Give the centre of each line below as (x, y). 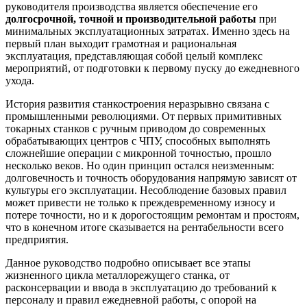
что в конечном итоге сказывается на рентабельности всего (145, 227)
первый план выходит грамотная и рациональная (121, 43)
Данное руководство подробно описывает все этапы (128, 262)
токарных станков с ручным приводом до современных (136, 128)
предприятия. (37, 239)
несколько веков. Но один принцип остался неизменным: (140, 165)
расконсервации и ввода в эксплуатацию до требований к (141, 287)
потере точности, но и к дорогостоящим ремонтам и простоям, (152, 214)
